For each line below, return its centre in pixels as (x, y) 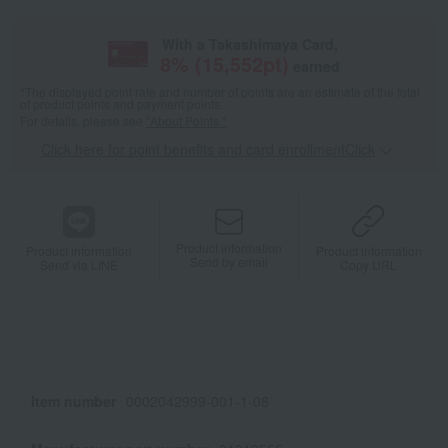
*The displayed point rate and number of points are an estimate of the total (220, 92)
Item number (73, 401)
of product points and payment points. (121, 104)
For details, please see (83, 121)
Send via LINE (79, 264)
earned (316, 66)
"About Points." (186, 121)
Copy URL (369, 265)
